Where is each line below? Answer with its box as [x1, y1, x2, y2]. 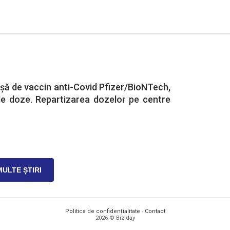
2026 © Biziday [95, 215, 135, 221]
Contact [144, 208, 165, 215]
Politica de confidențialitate [65, 208, 140, 215]
